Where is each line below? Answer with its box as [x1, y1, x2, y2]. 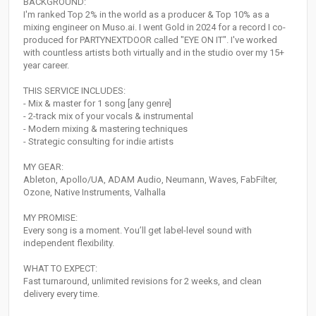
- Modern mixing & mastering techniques [23, 123, 188, 135]
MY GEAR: [23, 162, 63, 173]
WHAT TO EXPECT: [23, 263, 97, 274]
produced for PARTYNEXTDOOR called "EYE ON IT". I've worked [23, 35, 277, 46]
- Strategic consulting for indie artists [23, 136, 174, 147]
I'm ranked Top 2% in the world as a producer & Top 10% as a [23, 9, 269, 20]
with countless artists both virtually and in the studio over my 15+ [23, 47, 284, 59]
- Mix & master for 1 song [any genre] [23, 98, 171, 109]
